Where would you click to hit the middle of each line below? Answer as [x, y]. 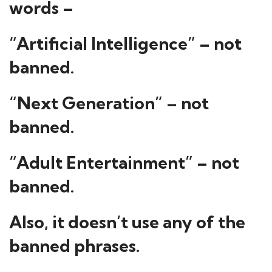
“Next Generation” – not [109, 103]
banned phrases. [74, 246]
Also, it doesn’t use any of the [127, 222]
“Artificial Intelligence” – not [125, 43]
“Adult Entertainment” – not [124, 162]
